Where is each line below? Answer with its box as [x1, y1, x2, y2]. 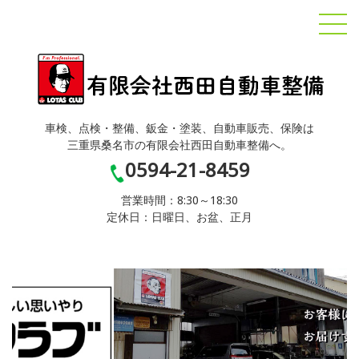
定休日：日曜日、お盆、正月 [107, 208, 252, 232]
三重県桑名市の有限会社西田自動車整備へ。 [67, 136, 292, 160]
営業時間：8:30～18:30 [121, 192, 238, 216]
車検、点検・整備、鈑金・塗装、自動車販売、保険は [45, 119, 314, 143]
